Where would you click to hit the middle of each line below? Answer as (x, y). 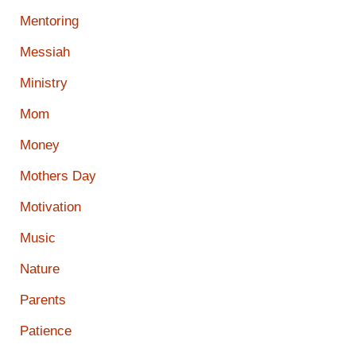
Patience (46, 331)
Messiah (45, 52)
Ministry (44, 83)
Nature (40, 269)
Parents (43, 300)
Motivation (50, 207)
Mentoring (49, 21)
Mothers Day (58, 176)
